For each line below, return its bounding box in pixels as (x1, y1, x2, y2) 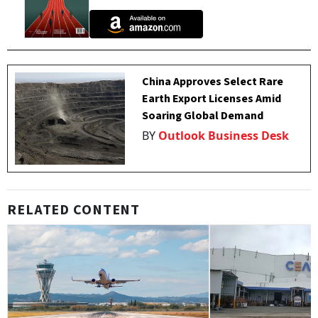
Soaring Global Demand (142, 108, 264, 124)
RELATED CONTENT (7, 200, 141, 221)
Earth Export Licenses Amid (142, 91, 282, 107)
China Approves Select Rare (142, 74, 284, 90)
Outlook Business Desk (158, 128, 290, 144)
